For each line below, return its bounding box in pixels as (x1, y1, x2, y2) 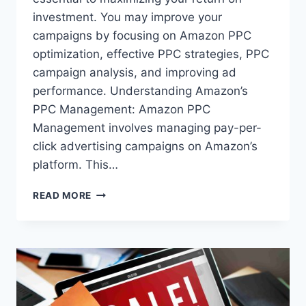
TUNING (91, 258, 130, 270)
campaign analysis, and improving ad (33, 66, 236, 80)
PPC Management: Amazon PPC (33, 102, 210, 117)
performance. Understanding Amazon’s (33, 84, 248, 98)
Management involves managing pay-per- (33, 121, 262, 135)
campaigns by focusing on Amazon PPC (33, 29, 251, 43)
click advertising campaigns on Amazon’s (33, 139, 258, 154)
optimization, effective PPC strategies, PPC (33, 47, 269, 61)
